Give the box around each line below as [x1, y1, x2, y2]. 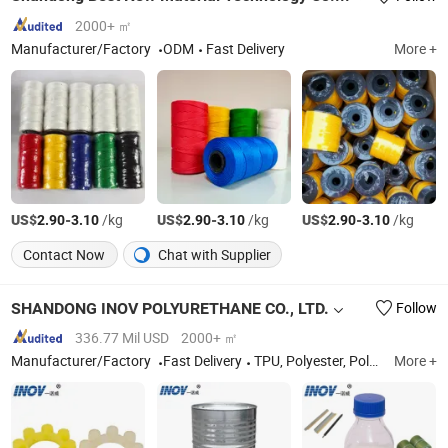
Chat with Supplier [155, 246, 272, 265]
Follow [395, 298, 437, 317]
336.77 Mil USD [75, 329, 170, 348]
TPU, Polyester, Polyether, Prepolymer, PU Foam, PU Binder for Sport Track [254, 352, 370, 371]
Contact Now [23, 246, 106, 265]
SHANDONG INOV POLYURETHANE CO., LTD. [11, 298, 330, 318]
